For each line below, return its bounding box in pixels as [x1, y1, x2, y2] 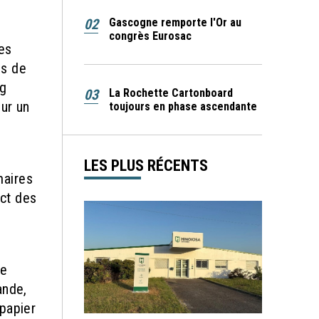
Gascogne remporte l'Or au [109, 15, 241, 29]
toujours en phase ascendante [109, 99, 257, 113]
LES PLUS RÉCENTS [84, 156, 208, 174]
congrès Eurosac [109, 28, 192, 43]
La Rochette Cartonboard [109, 85, 233, 100]
